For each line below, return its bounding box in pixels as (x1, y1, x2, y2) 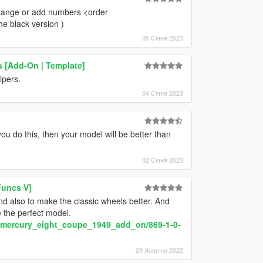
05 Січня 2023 (141, 32, 183, 42)
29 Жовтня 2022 (135, 245, 183, 255)
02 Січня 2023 (141, 154, 183, 164)
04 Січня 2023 (141, 87, 183, 97)
